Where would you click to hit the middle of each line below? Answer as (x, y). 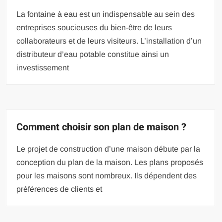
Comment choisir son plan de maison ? (102, 127)
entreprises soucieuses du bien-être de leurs (94, 27)
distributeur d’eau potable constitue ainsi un (93, 54)
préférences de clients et (59, 189)
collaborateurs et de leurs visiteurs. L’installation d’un (109, 41)
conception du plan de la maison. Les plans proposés (110, 162)
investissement (43, 67)
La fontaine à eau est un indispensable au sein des (106, 14)
